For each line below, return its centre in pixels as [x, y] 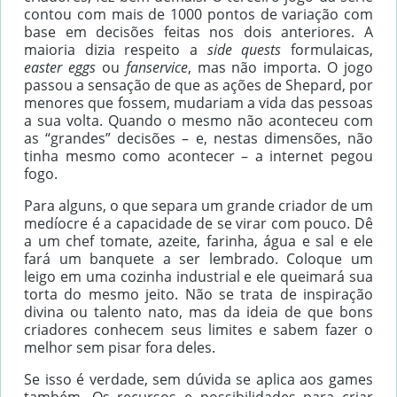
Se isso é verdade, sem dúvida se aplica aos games [198, 380]
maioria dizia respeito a [116, 50]
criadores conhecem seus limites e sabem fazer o [198, 330]
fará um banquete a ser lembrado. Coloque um [198, 259]
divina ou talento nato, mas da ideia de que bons [198, 312]
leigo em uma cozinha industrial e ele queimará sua [198, 277]
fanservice [156, 68]
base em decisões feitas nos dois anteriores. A [198, 32]
